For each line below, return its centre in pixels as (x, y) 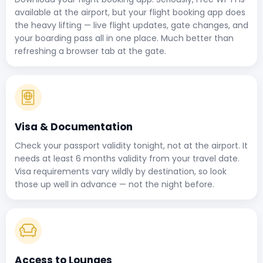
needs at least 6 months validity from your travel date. (127, 158)
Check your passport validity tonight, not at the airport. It (131, 145)
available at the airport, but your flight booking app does (130, 12)
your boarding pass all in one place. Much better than (124, 38)
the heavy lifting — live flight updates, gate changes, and (131, 25)
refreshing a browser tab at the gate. (90, 51)
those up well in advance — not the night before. (114, 184)
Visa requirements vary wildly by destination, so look (121, 171)
